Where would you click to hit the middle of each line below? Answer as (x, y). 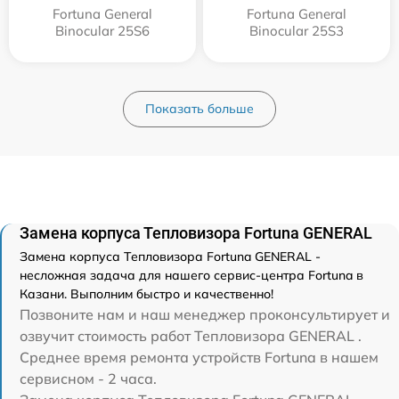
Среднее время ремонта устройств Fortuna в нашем (199, 357)
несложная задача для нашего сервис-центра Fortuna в (191, 275)
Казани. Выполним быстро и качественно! (147, 293)
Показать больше (199, 108)
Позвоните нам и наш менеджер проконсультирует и (205, 314)
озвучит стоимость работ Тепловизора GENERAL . (191, 335)
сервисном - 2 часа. (88, 378)
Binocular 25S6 (102, 30)
